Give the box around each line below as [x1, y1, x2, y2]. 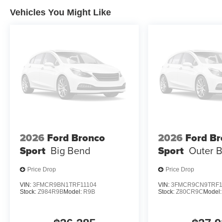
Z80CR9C [176, 188, 204, 195]
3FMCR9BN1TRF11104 [33, 181, 97, 188]
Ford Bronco [47, 130, 105, 146]
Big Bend [51, 143, 91, 158]
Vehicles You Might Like [10, 7, 111, 18]
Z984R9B [38, 188, 63, 195]
